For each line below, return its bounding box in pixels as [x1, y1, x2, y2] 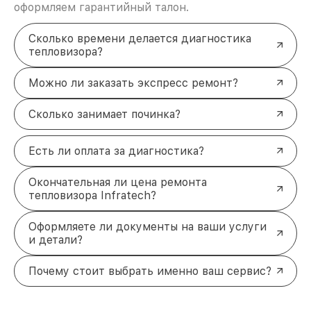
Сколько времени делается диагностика [28, 31, 251, 45]
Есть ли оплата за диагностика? [28, 144, 204, 158]
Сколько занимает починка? [28, 107, 180, 121]
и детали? [28, 233, 83, 246]
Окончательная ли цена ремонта [28, 175, 207, 189]
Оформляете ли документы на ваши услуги [28, 219, 267, 233]
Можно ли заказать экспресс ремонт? [28, 76, 238, 90]
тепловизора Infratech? [28, 188, 156, 202]
